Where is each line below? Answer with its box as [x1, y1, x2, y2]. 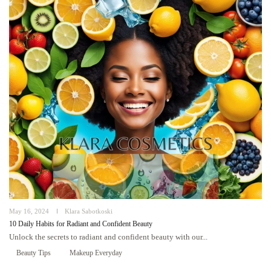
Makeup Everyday [70, 249, 122, 257]
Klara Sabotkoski [65, 207, 113, 215]
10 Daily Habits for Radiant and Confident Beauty [9, 220, 152, 228]
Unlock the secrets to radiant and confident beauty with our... [9, 232, 207, 241]
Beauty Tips [16, 249, 51, 257]
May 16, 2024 [9, 207, 49, 215]
